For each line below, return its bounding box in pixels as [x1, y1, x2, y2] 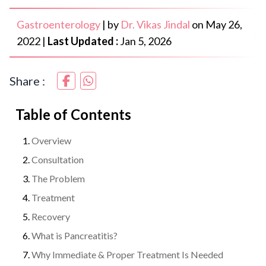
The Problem [31, 172, 85, 184]
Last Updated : [47, 34, 118, 47]
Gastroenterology [17, 17, 100, 31]
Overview [31, 134, 71, 146]
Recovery [31, 210, 70, 222]
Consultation [31, 153, 84, 165]
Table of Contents [15, 105, 131, 123]
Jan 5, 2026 [120, 34, 172, 47]
